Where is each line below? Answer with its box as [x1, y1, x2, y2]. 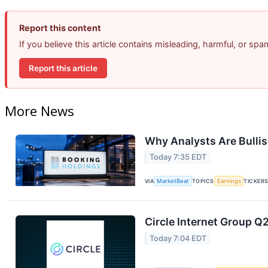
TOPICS [192, 177, 214, 184]
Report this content [19, 23, 101, 33]
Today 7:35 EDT [150, 153, 207, 162]
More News [5, 102, 74, 120]
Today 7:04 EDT [150, 233, 207, 243]
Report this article [29, 63, 98, 73]
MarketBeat [157, 177, 190, 184]
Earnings [217, 177, 241, 184]
